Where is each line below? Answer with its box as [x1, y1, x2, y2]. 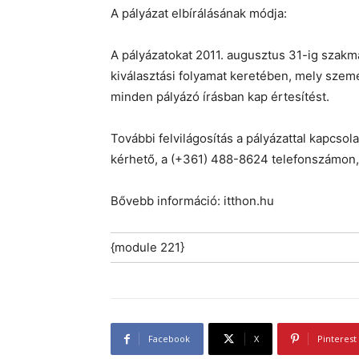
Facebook [148, 333, 190, 345]
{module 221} [111, 240, 184, 256]
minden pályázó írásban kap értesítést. [111, 89, 329, 105]
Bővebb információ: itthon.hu [111, 193, 274, 209]
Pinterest [317, 333, 357, 345]
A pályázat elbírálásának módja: [111, 6, 287, 22]
